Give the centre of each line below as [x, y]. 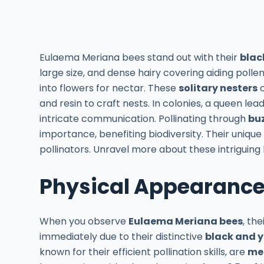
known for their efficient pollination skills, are [144, 252]
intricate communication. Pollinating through [144, 118]
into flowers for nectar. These [109, 88]
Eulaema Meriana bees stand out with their [140, 57]
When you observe [84, 222]
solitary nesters [218, 88]
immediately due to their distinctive [123, 237]
